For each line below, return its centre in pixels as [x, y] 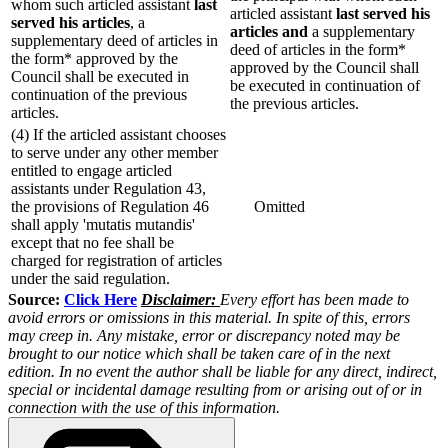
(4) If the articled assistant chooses [118, 134]
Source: [36, 299]
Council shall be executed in [100, 76]
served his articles [70, 22]
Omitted [267, 206]
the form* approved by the [94, 58]
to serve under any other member [114, 152]
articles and [269, 31]
